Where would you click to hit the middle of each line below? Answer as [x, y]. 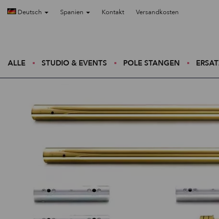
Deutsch [30, 12]
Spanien [73, 12]
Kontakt [113, 12]
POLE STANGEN [152, 63]
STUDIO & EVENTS [74, 63]
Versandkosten [157, 12]
